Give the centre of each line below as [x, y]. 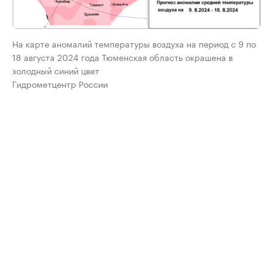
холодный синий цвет [56, 70]
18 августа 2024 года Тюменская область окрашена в [122, 57]
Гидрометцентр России [60, 84]
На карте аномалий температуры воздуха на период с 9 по [134, 44]
